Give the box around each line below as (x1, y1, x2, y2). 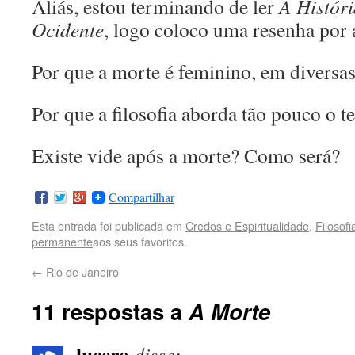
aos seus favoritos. (93, 233, 187, 250)
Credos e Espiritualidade (185, 217, 309, 234)
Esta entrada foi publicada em (32, 217, 185, 234)
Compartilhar (109, 189, 174, 206)
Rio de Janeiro (43, 263, 119, 280)
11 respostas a (32, 296, 189, 326)
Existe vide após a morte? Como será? (32, 142, 340, 169)
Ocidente (32, 16, 104, 43)
